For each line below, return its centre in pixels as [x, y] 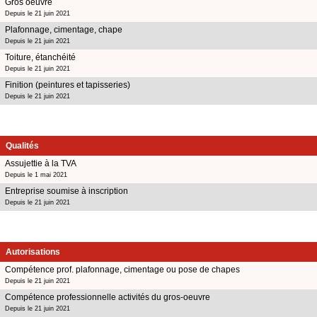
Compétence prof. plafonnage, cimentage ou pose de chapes [122, 269]
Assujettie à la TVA [41, 163]
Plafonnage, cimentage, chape [64, 29]
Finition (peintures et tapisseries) [68, 85]
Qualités [22, 145]
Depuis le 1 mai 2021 [36, 174]
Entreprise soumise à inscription [67, 191]
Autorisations [33, 252]
